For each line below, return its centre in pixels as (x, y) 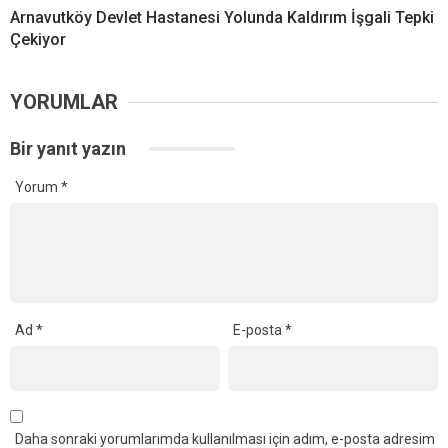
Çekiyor (38, 40)
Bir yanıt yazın (70, 149)
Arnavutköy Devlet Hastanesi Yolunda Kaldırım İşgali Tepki (222, 18)
